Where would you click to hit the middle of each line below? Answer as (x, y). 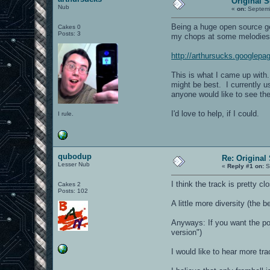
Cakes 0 (70, 27)
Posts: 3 (70, 33)
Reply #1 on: (246, 166)
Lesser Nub (74, 164)
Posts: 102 (73, 190)
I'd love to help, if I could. (215, 113)
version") (187, 232)
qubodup (75, 156)
